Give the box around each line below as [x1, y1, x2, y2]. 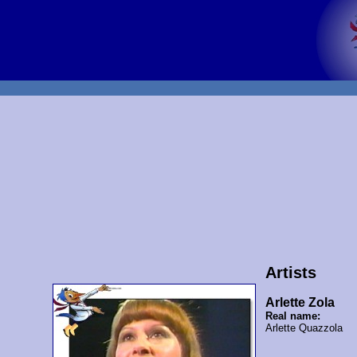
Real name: [265, 309, 320, 322]
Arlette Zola [265, 295, 335, 309]
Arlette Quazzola [265, 321, 343, 334]
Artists [265, 263, 316, 281]
